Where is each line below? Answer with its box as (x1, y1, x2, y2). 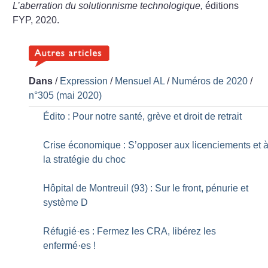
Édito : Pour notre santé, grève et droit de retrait (43, 111, 242, 122)
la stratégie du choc (43, 154, 126, 165)
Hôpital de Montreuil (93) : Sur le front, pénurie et (43, 183, 249, 194)
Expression (60, 76, 108, 87)
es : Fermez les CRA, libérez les (80, 226, 217, 237)
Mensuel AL (115, 76, 165, 87)
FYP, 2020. (13, 15, 60, 26)
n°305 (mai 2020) (29, 90, 102, 101)
